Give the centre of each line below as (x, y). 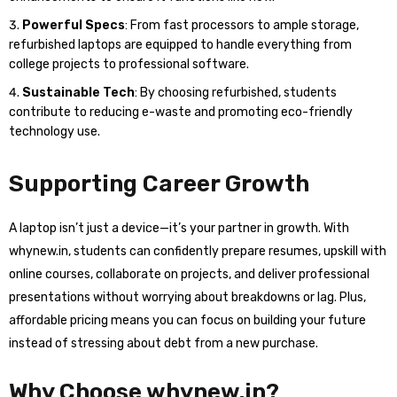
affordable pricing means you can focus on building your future (187, 320)
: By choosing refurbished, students (236, 93)
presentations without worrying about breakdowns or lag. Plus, (187, 297)
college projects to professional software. (129, 64)
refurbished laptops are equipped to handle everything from (180, 45)
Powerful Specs (74, 25)
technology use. (54, 132)
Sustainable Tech (78, 93)
